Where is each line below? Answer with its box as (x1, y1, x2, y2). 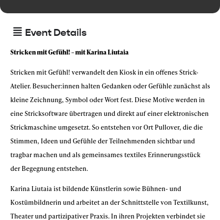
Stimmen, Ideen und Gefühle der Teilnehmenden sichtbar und (10, 137, 195, 145)
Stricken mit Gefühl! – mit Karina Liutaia (10, 48, 129, 56)
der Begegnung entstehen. (10, 164, 88, 173)
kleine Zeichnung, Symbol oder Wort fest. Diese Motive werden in (10, 95, 205, 104)
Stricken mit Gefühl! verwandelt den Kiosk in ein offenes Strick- (10, 68, 198, 77)
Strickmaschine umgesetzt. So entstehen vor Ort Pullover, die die (10, 123, 203, 132)
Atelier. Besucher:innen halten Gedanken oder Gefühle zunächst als (10, 82, 210, 90)
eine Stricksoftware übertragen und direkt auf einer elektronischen (10, 109, 209, 118)
